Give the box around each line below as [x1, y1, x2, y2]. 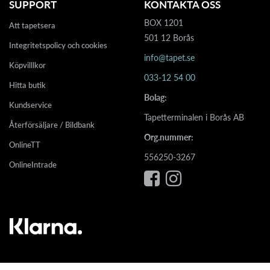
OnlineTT [9, 140, 40, 150]
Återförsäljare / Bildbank [9, 120, 95, 130]
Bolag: [144, 92, 167, 103]
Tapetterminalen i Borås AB [144, 112, 244, 123]
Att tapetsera [9, 20, 55, 31]
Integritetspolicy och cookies [9, 40, 107, 51]
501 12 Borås [144, 33, 194, 43]
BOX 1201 [144, 17, 183, 28]
